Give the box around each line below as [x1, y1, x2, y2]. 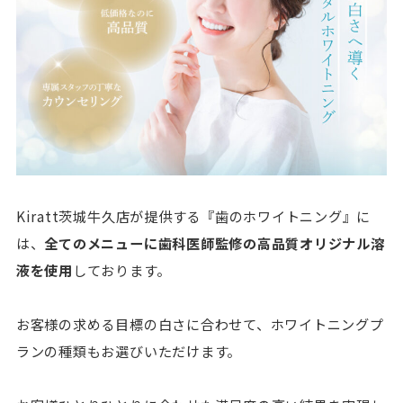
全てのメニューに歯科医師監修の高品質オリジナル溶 [44, 233, 385, 254]
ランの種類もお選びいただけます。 [15, 341, 242, 362]
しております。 [72, 260, 171, 281]
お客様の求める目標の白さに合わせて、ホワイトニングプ [15, 314, 384, 335]
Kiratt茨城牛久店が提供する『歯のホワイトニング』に [15, 206, 372, 227]
